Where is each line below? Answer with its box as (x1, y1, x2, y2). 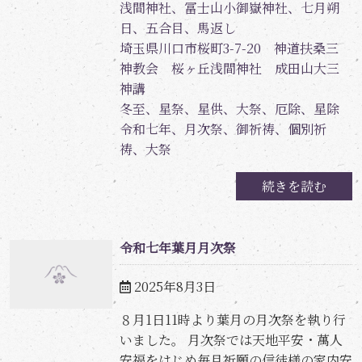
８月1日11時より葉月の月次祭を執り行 (119, 309, 346, 329)
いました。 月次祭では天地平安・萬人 (119, 330, 343, 349)
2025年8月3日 (133, 276, 216, 296)
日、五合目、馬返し (119, 19, 236, 38)
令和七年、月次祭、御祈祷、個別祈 (119, 120, 326, 139)
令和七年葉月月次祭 (119, 238, 236, 258)
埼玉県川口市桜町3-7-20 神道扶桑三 (119, 39, 339, 58)
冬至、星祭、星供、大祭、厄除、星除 (119, 99, 339, 119)
